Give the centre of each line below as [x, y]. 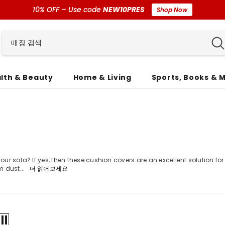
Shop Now [172, 10]
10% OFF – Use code [68, 10]
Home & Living [102, 77]
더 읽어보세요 [49, 169]
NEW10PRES [124, 10]
